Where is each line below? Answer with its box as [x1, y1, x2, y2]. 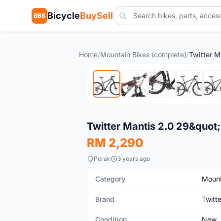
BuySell [80, 10, 113, 21]
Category [95, 175, 125, 183]
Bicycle [47, 10, 80, 21]
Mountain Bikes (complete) [100, 50, 186, 59]
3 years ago [117, 155, 150, 162]
